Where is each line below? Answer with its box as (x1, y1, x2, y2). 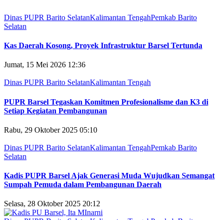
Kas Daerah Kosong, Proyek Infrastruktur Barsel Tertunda (4, 41, 202, 50)
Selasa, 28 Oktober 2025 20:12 (4, 199, 100, 208)
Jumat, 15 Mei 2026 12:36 (4, 60, 85, 69)
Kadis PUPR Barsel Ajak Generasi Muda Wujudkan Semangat (4, 171, 215, 180)
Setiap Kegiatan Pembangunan (4, 106, 107, 115)
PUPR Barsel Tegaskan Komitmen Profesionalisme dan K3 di (4, 97, 208, 106)
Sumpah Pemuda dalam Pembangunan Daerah (4, 180, 162, 189)
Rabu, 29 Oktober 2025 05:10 (4, 125, 97, 134)
